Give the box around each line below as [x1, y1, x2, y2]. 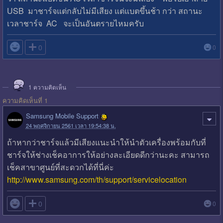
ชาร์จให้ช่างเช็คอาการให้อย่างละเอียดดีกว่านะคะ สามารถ [6, 149, 210, 161]
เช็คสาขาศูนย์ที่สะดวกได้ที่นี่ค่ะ [6, 161, 114, 173]
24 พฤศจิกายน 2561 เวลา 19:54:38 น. [25, 121, 116, 129]
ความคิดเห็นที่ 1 [2, 95, 48, 105]
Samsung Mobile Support [25, 111, 99, 121]
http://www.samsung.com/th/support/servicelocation [6, 174, 187, 186]
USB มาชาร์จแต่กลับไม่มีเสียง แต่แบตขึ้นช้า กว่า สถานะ [6, 4, 203, 16]
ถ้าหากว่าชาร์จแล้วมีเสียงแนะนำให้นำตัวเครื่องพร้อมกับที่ [6, 136, 206, 148]
